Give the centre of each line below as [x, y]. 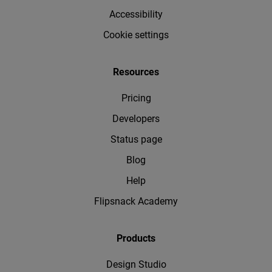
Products [136, 238]
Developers [136, 118]
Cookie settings [136, 35]
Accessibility [136, 14]
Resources [136, 72]
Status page [136, 139]
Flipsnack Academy [136, 201]
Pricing [136, 98]
